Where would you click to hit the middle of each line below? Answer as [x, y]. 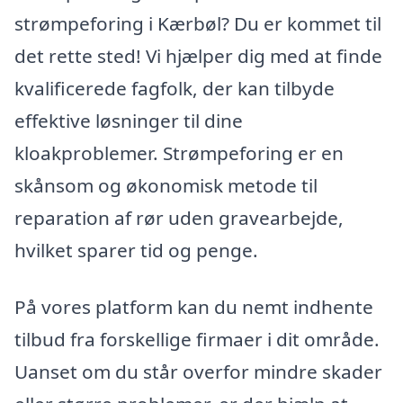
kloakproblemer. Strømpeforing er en [179, 152]
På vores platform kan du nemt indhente [194, 307]
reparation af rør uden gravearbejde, [179, 217]
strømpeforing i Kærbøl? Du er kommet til [198, 23]
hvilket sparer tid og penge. [136, 250]
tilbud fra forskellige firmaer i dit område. [197, 340]
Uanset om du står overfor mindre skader [198, 372]
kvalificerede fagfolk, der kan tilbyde [175, 88]
